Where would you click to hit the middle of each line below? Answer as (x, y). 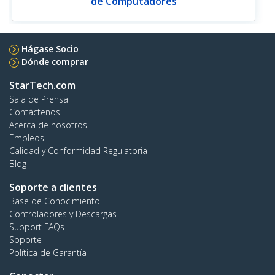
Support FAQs (37, 227)
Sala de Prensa (39, 99)
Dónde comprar (55, 61)
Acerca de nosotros (48, 125)
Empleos (27, 137)
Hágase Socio (50, 48)
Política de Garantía (48, 252)
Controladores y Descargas (63, 214)
